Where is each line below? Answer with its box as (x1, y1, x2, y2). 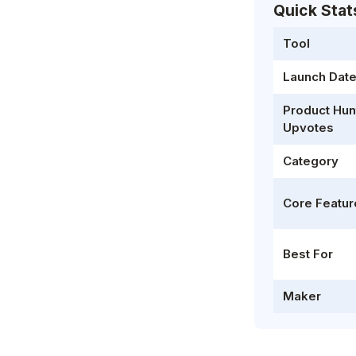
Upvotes (283, 120, 334, 135)
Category (283, 153, 339, 168)
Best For (283, 246, 333, 261)
